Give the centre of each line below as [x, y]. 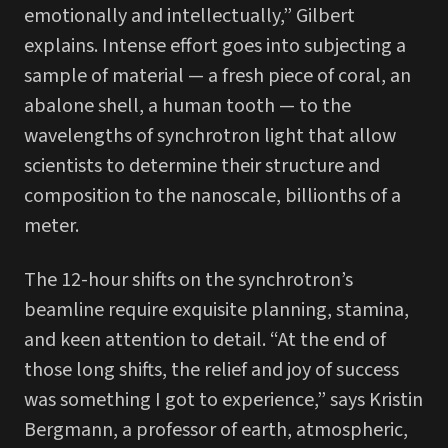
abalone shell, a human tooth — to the [187, 106]
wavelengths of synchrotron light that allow [210, 136]
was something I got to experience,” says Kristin [223, 400]
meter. [51, 226]
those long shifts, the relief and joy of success [211, 370]
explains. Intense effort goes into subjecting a [215, 46]
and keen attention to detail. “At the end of [205, 340]
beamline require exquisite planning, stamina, [216, 310]
